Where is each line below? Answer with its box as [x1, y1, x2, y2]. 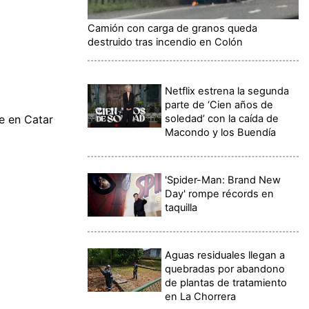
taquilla [165, 201, 198, 214]
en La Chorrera [165, 290, 237, 303]
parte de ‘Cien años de [165, 98, 274, 111]
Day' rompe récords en [165, 187, 275, 200]
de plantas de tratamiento [165, 276, 288, 289]
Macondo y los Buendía [165, 126, 277, 139]
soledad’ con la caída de [165, 112, 279, 125]
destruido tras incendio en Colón [88, 35, 243, 48]
